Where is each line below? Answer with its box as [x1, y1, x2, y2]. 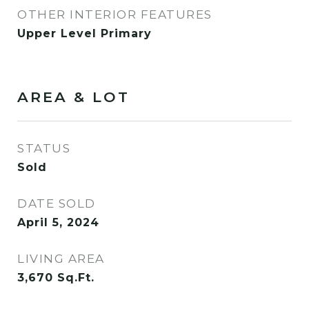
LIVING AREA [17, 252, 105, 266]
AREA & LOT [17, 88, 130, 106]
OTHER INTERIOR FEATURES [17, 8, 212, 21]
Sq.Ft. [57, 271, 94, 284]
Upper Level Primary [17, 27, 152, 40]
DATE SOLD [17, 197, 96, 210]
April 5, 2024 [17, 216, 99, 229]
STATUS [17, 141, 70, 155]
